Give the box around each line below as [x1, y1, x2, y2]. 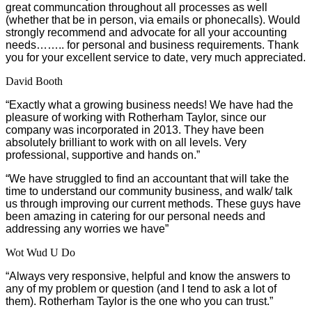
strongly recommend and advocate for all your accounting [6, 26, 287, 38]
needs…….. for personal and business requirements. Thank [6, 38, 299, 51]
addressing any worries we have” [6, 222, 169, 235]
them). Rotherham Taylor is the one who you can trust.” [6, 295, 273, 307]
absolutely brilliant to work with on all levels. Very [6, 136, 247, 148]
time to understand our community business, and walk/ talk [6, 185, 292, 197]
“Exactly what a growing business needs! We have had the [6, 98, 293, 111]
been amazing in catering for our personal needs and [6, 210, 265, 222]
